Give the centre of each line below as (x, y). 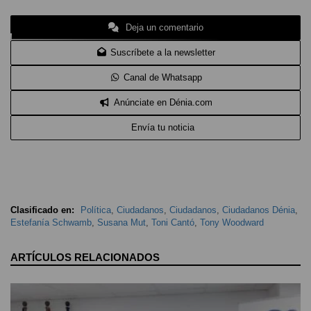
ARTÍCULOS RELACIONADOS (85, 257)
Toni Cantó (173, 222)
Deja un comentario (163, 27)
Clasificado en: (42, 210)
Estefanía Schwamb (51, 222)
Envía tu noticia (163, 127)
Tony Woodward (232, 222)
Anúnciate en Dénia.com (163, 102)
